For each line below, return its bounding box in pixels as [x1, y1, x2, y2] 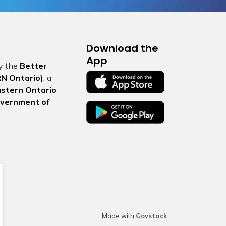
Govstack [136, 212, 167, 220]
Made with [102, 212, 136, 220]
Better [20, 61, 47, 71]
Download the [86, 41, 158, 55]
